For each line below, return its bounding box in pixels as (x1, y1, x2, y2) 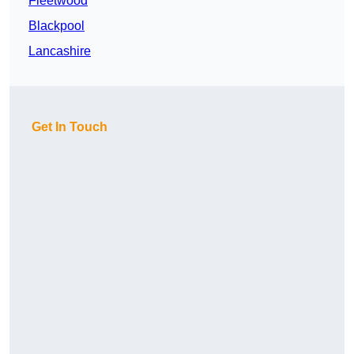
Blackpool (28, 19, 85, 33)
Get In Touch (32, 120, 107, 134)
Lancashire (28, 44, 91, 58)
